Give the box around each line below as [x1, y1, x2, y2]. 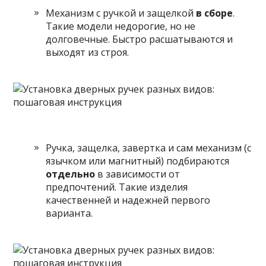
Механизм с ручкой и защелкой [46, 7, 197, 20]
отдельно [46, 167, 96, 180]
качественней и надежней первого [46, 194, 211, 207]
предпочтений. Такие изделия [46, 180, 188, 194]
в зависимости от [95, 167, 180, 180]
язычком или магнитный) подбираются [46, 154, 230, 167]
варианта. [46, 207, 93, 220]
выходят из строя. [46, 46, 129, 59]
